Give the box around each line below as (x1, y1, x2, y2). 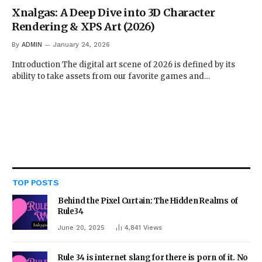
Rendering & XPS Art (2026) (12, 19, 155, 33)
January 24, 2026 (53, 40, 110, 49)
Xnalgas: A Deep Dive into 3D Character (12, 5, 215, 19)
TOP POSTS (12, 177, 58, 187)
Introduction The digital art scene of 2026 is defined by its (12, 59, 235, 70)
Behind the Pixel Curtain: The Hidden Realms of (58, 195, 239, 206)
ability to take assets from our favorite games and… (12, 71, 210, 81)
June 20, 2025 (58, 223, 105, 232)
